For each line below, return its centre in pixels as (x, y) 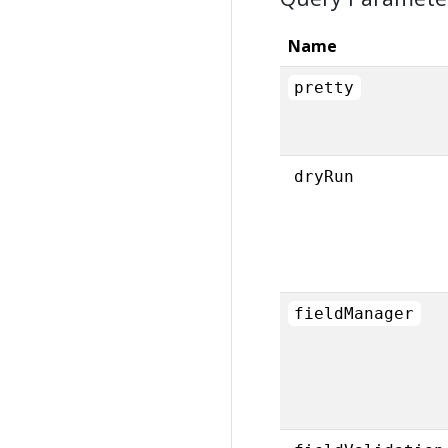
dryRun (324, 176)
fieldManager (354, 313)
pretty (324, 87)
